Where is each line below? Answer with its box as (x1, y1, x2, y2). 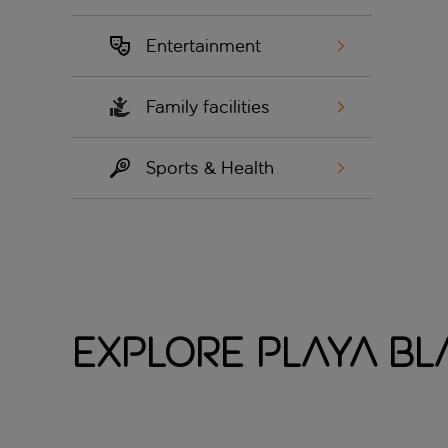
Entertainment (146, 35, 261, 58)
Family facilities (146, 96, 270, 119)
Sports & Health (146, 157, 274, 180)
